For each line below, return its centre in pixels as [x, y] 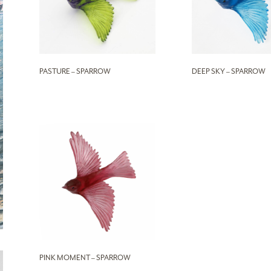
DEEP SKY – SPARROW [228, 72]
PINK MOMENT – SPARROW [85, 257]
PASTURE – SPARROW [75, 72]
